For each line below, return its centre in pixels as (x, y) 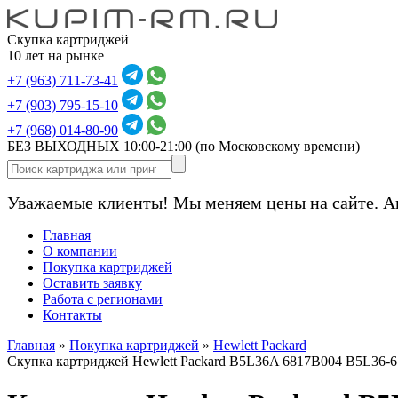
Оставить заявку (92, 283)
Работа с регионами (103, 299)
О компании (80, 251)
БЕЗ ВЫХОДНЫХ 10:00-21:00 (101, 146)
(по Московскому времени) (278, 146)
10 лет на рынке (56, 56)
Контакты (72, 315)
